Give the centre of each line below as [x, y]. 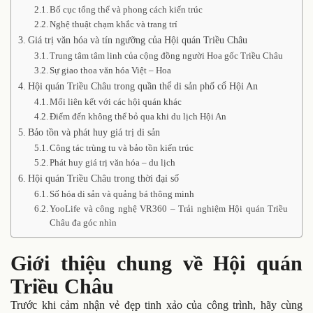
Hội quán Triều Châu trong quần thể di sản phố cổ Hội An [143, 86]
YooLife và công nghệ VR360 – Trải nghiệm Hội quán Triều [169, 209]
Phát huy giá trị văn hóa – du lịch [113, 162]
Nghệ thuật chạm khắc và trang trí [114, 24]
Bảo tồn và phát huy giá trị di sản [94, 132]
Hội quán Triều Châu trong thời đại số [103, 178]
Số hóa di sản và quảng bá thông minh [122, 194]
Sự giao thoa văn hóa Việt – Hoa [111, 70]
